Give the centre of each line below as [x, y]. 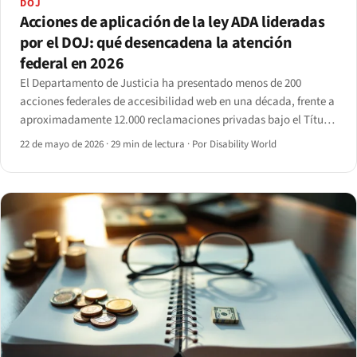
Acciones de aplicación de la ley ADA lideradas [173, 23]
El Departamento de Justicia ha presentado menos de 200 [161, 84]
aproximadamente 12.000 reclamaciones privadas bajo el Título [177, 120]
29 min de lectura [148, 145]
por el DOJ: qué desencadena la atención [156, 43]
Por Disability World [234, 145]
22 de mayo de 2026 [63, 145]
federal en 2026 [72, 64]
